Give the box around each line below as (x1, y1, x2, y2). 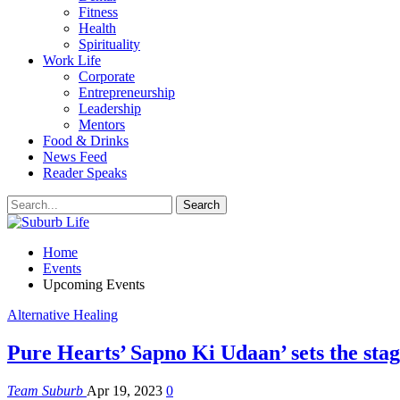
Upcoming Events (43, 277, 145, 292)
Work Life (43, 53, 101, 68)
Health (79, 21, 116, 36)
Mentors (79, 117, 125, 132)
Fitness (79, 4, 118, 20)
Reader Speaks (43, 165, 127, 180)
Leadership (79, 101, 141, 116)
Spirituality (79, 37, 140, 52)
